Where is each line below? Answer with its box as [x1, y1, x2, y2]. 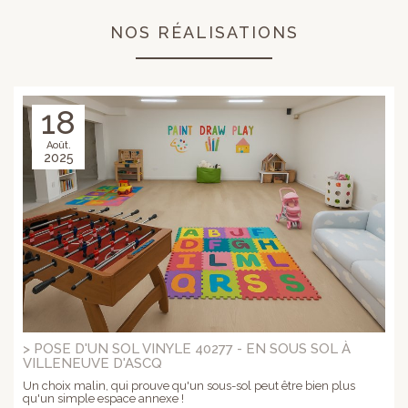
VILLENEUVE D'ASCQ [23, 354, 162, 372]
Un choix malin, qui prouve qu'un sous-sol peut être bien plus [23, 378, 355, 393]
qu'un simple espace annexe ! [23, 391, 184, 405]
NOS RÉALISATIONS [109, 23, 299, 43]
